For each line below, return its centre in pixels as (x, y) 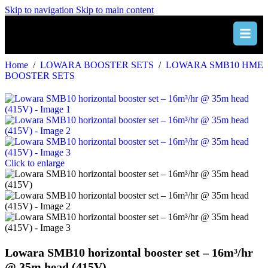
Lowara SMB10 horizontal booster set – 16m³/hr (129, 252)
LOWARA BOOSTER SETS (98, 65)
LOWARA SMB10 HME (214, 65)
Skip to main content (115, 10)
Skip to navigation (40, 10)
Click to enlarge (35, 163)
